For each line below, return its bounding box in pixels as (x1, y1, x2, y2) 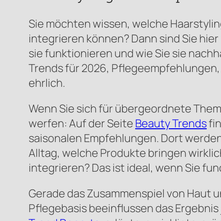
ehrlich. (29, 75, 65, 90)
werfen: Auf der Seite (29, 115, 135, 131)
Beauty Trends (135, 115, 207, 131)
